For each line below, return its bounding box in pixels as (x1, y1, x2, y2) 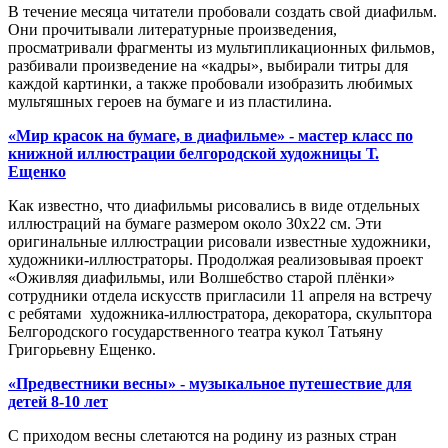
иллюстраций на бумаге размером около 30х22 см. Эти (8, 215, 382, 233)
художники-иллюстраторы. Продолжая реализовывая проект (8, 251, 423, 269)
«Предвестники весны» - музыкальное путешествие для (8, 375, 412, 393)
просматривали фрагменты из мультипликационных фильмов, (8, 39, 435, 57)
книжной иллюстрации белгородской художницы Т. (8, 145, 379, 163)
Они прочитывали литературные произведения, (8, 21, 337, 39)
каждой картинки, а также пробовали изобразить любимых (8, 75, 413, 93)
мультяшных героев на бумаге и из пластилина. (8, 93, 332, 111)
